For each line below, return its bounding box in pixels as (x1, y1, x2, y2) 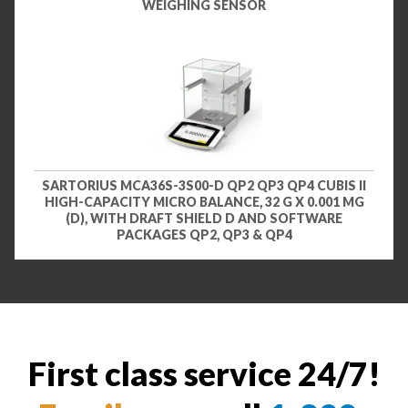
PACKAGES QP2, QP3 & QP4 (116, 227, 292, 243)
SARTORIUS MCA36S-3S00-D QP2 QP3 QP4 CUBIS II (42, 178, 366, 194)
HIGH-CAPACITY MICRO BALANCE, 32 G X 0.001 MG (44, 194, 364, 210)
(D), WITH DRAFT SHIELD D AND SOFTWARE (66, 210, 342, 227)
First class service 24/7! (27, 353, 381, 394)
